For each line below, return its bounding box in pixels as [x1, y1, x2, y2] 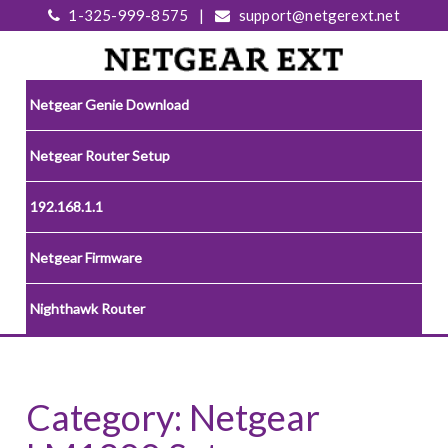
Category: [26, 395, 190, 440]
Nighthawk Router [30, 300, 146, 318]
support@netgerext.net [235, 6, 400, 24]
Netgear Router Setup [30, 147, 171, 165]
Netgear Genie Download [30, 96, 190, 114]
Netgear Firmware [30, 249, 143, 267]
